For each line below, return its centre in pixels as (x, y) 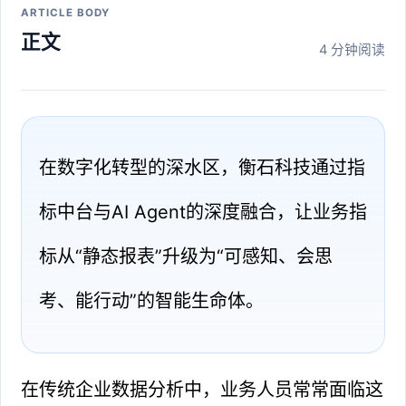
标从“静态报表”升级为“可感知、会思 (185, 256)
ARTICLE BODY (65, 12)
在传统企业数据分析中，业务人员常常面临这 (203, 389)
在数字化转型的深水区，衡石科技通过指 (202, 167)
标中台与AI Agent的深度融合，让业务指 (203, 212)
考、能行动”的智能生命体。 (151, 300)
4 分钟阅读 (352, 50)
